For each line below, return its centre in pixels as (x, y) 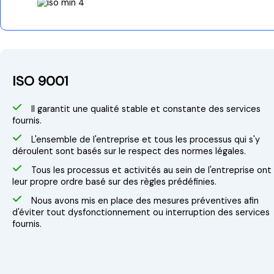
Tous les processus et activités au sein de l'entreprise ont (151, 170)
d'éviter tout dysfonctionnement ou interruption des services (141, 212)
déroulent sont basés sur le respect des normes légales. (129, 151)
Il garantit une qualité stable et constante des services (146, 109)
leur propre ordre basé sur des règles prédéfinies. (114, 182)
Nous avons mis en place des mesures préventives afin (145, 201)
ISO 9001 (40, 81)
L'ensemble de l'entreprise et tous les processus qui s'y (146, 139)
